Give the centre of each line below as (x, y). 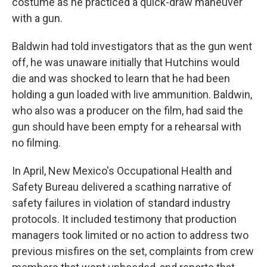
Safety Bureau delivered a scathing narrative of (122, 187)
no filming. (36, 143)
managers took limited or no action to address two (130, 235)
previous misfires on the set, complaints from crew (133, 251)
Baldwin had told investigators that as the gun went (132, 46)
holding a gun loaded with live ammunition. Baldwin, (132, 94)
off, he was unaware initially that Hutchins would (126, 62)
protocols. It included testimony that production (124, 219)
